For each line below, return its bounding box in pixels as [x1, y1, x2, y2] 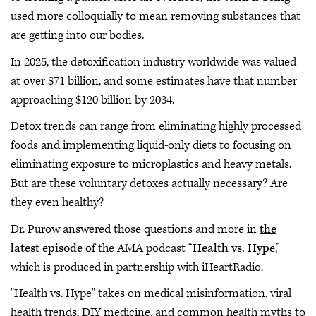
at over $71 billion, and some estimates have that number [11, 73, 297, 89]
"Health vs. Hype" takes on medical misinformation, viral [11, 286, 291, 301]
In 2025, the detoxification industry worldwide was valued [11, 54, 296, 70]
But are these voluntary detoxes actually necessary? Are [11, 176, 288, 191]
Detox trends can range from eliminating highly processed [11, 119, 301, 134]
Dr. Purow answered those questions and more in [11, 221, 260, 237]
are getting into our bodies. [11, 28, 147, 43]
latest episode [11, 240, 83, 256]
